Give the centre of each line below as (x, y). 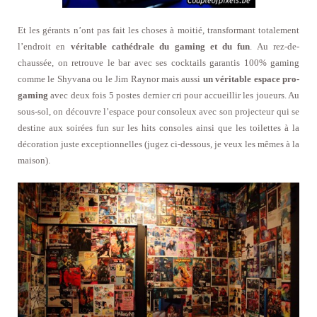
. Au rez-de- (275, 46)
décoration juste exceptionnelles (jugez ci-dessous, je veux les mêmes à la (158, 144)
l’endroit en (44, 46)
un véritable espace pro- (251, 79)
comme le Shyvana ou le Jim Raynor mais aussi (110, 79)
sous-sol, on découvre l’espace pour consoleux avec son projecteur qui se (158, 111)
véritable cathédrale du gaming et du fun (160, 46)
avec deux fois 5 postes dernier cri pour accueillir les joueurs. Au (174, 95)
